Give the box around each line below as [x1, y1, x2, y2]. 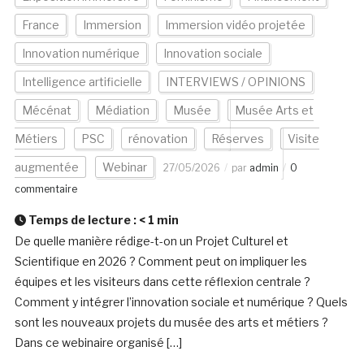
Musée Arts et [234, 103, 314, 118]
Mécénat [21, 103, 71, 118]
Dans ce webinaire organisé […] [14, 336, 182, 350]
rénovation [128, 132, 188, 146]
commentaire [14, 183, 77, 196]
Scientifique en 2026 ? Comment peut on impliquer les [14, 254, 307, 269]
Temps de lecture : [25, 213, 139, 227]
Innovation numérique [21, 46, 140, 61]
